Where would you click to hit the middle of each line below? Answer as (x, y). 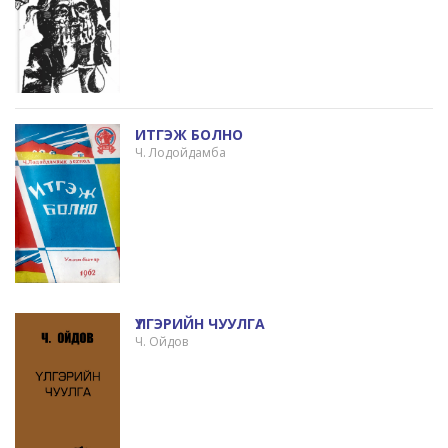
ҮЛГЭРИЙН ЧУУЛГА (199, 324)
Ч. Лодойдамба (180, 153)
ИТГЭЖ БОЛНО (188, 135)
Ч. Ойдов (161, 342)
